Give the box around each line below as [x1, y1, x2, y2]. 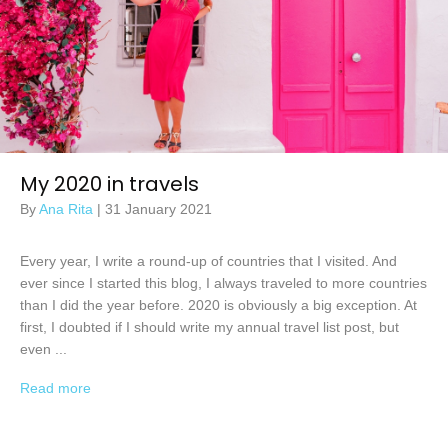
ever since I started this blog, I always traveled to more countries [20, 274, 427, 291]
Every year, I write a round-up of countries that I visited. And [20, 252, 397, 269]
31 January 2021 [105, 200, 212, 217]
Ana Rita [39, 200, 97, 217]
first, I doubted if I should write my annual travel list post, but [20, 318, 399, 335]
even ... [20, 340, 67, 357]
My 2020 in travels [20, 169, 199, 198]
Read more [20, 379, 95, 396]
